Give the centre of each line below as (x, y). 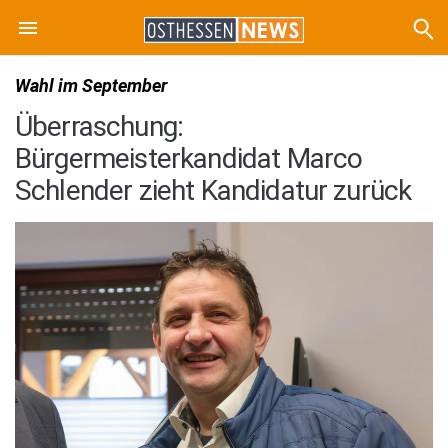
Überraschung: (99, 126)
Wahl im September (91, 85)
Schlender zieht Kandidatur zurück (213, 190)
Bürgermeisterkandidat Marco (189, 158)
